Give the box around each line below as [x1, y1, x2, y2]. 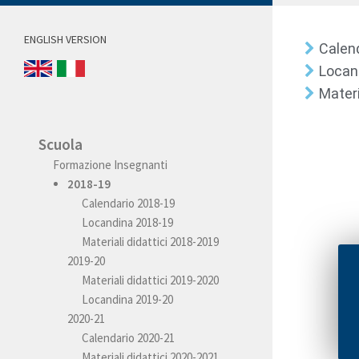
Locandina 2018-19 [82, 214, 173, 230]
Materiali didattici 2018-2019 [82, 233, 219, 249]
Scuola [38, 134, 83, 154]
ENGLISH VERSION [24, 32, 107, 46]
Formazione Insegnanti [53, 156, 167, 172]
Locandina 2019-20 [82, 291, 173, 307]
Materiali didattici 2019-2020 [82, 272, 219, 288]
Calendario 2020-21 [82, 329, 175, 345]
